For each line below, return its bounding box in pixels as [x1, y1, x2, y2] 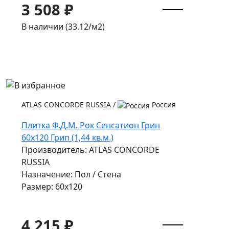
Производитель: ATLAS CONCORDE [21, 144, 159, 155]
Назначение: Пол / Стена [21, 168, 121, 180]
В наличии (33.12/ [21, 21, 91, 33]
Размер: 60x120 [21, 180, 82, 192]
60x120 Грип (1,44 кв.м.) [21, 131, 113, 143]
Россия [150, 99, 176, 109]
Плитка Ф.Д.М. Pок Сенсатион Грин [21, 119, 160, 131]
